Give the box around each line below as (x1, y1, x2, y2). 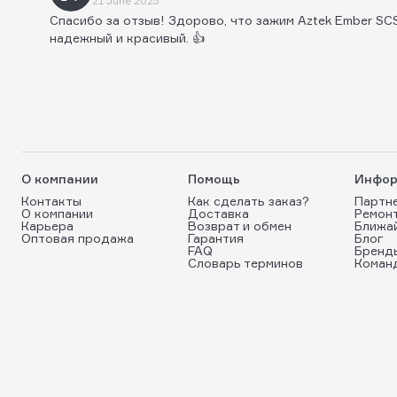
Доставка (188, 206, 249, 221)
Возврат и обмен (188, 218, 292, 233)
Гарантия (188, 230, 244, 245)
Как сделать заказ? (188, 193, 309, 208)
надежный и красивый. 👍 (50, 29, 205, 45)
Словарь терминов (188, 255, 303, 270)
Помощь (188, 171, 240, 186)
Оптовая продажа (21, 230, 134, 245)
